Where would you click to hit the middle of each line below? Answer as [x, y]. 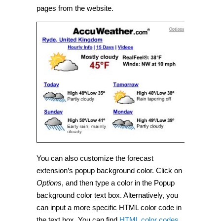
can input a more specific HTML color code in [109, 207]
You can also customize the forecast [95, 158]
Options [49, 183]
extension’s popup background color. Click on [109, 170]
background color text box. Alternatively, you [107, 195]
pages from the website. [75, 8]
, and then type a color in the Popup [118, 183]
